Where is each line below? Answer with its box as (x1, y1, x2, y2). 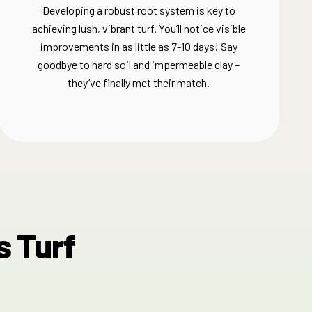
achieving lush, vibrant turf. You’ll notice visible (31, 22, 246, 35)
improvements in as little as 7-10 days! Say (40, 40, 237, 53)
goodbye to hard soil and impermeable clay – (38, 58, 240, 71)
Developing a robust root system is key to (42, 3, 235, 17)
